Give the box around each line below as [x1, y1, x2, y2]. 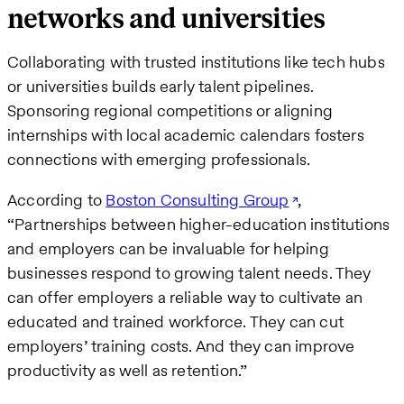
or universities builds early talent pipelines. [7, 75, 315, 98]
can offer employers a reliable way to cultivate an [7, 286, 363, 309]
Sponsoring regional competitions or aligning [7, 99, 333, 123]
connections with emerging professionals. [7, 148, 311, 171]
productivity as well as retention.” [7, 359, 248, 382]
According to [7, 188, 106, 212]
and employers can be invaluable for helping [7, 237, 329, 261]
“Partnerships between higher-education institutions [7, 213, 390, 236]
